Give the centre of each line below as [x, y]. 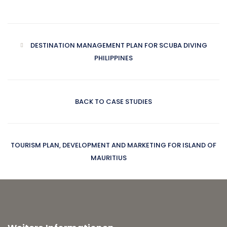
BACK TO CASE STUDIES [113, 102]
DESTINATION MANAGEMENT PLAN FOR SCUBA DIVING [119, 46]
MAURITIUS [108, 158]
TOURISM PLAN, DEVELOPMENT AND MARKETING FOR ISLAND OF [113, 145]
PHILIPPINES [113, 58]
